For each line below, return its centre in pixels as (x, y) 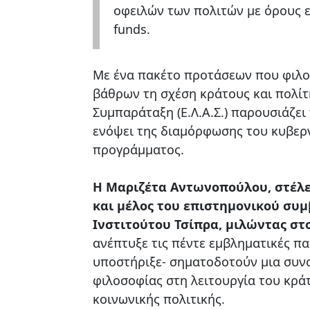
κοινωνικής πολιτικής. (159, 299)
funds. (132, 29)
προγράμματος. (138, 149)
